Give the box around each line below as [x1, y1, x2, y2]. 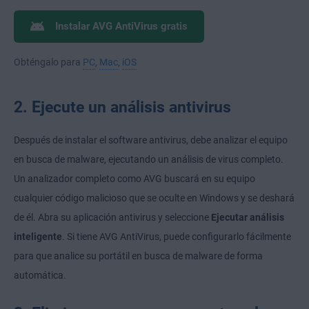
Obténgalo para [14, 57, 83, 68]
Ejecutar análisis [211, 212, 284, 223]
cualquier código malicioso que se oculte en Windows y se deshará [14, 192, 295, 204]
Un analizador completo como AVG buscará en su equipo [14, 173, 255, 185]
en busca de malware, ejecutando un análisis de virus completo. [14, 154, 283, 166]
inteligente [14, 231, 62, 243]
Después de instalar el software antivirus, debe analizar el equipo [14, 134, 288, 146]
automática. [14, 270, 66, 281]
